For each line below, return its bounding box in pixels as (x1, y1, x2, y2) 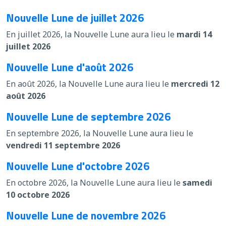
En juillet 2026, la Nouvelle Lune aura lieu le (6, 28, 177, 40)
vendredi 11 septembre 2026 (6, 139, 120, 151)
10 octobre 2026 (6, 189, 70, 200)
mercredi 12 (171, 78, 219, 89)
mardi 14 (177, 28, 212, 40)
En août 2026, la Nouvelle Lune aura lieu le (6, 78, 171, 89)
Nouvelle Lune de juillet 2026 (6, 9, 144, 26)
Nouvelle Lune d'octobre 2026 (6, 157, 149, 174)
